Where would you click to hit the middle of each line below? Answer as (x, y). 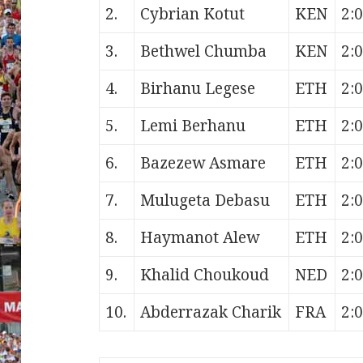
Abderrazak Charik (211, 312)
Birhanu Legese (198, 89)
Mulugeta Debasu (205, 201)
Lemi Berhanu (193, 126)
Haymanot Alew (200, 238)
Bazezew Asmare (203, 163)
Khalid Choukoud (205, 275)
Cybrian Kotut (193, 14)
